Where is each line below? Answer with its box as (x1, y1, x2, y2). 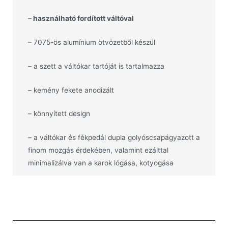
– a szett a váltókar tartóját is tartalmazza (28, 62, 164, 70)
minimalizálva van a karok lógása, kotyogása (28, 159, 174, 167)
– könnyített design (28, 109, 90, 118)
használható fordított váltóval (32, 14, 134, 22)
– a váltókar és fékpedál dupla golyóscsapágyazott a (28, 133, 200, 142)
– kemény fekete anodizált (28, 85, 114, 94)
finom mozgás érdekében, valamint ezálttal (28, 146, 168, 155)
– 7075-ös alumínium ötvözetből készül (28, 38, 155, 46)
